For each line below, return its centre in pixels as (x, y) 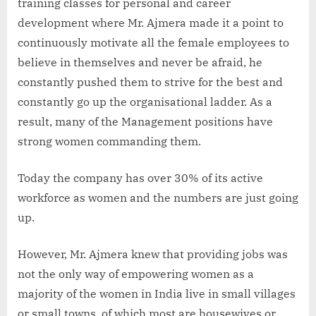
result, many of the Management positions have (145, 121)
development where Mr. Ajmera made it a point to (151, 22)
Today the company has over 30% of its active (140, 177)
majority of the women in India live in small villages (157, 293)
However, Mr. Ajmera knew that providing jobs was (153, 254)
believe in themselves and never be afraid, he (140, 62)
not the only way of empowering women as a (136, 273)
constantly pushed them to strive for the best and (150, 81)
